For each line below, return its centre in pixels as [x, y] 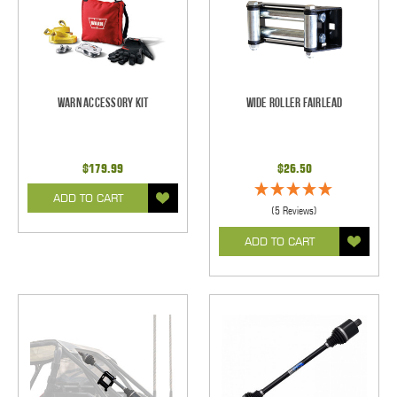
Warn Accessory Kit [103, 104]
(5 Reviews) [294, 211]
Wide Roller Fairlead [294, 104]
